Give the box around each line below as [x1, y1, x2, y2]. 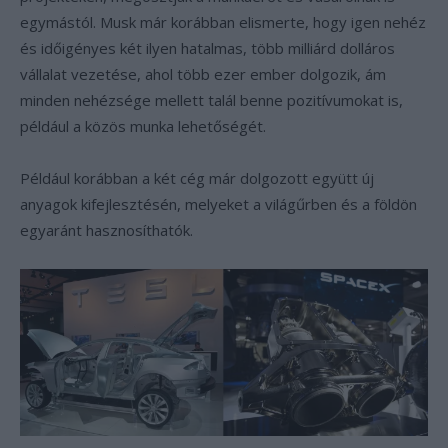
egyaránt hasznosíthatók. [20, 220, 193, 240]
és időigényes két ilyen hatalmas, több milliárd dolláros [20, 38, 395, 58]
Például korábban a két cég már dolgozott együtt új [20, 168, 374, 188]
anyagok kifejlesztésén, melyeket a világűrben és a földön [20, 194, 417, 214]
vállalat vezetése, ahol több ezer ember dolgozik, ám [20, 64, 386, 84]
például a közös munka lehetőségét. [20, 116, 266, 136]
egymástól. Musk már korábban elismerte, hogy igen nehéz [20, 12, 426, 32]
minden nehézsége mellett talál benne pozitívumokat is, [20, 90, 403, 110]
